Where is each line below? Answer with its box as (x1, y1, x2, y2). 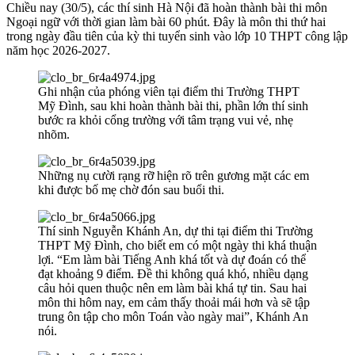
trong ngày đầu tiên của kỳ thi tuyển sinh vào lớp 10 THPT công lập (6, 29, 348, 44)
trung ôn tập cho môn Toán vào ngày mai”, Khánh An (38, 310, 308, 324)
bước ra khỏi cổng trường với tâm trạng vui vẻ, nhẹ (38, 113, 293, 128)
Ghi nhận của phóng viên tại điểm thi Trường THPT (38, 85, 300, 99)
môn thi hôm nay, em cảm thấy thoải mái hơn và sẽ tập (38, 296, 310, 310)
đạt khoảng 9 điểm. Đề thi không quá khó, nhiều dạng (38, 267, 308, 281)
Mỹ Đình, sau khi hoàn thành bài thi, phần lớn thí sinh (38, 99, 308, 113)
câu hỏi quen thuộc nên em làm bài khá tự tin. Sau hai (38, 281, 307, 296)
